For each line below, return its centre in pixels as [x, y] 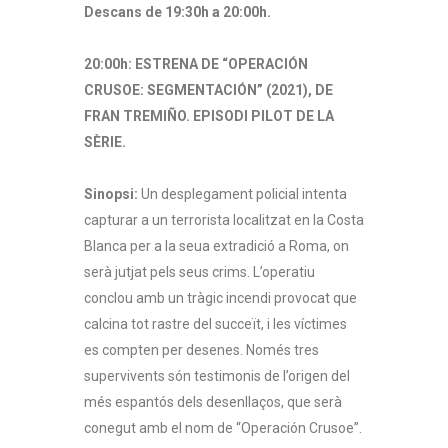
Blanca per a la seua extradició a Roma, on [216, 246]
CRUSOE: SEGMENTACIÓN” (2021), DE [208, 90]
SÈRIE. [105, 142]
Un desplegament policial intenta [242, 194]
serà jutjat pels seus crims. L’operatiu [199, 272]
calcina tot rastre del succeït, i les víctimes [215, 324]
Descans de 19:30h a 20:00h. [177, 12]
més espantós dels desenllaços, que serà [213, 402]
